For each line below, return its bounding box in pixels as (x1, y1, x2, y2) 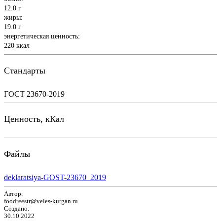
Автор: (4, 190, 23, 197)
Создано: (4, 205, 30, 212)
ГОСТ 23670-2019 (4, 89, 65, 98)
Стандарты (4, 65, 45, 75)
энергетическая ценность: (4, 32, 80, 40)
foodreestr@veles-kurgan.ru (4, 197, 78, 205)
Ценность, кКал (4, 114, 64, 124)
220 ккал (4, 41, 30, 49)
